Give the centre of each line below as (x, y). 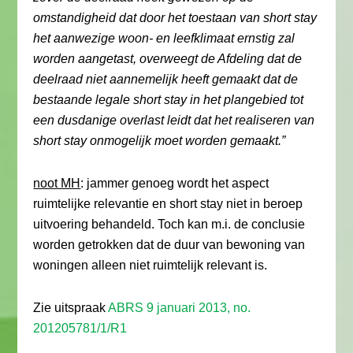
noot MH (57, 183)
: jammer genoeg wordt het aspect (175, 183)
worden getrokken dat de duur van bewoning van (169, 245)
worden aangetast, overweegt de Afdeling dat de (168, 59)
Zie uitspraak (71, 308)
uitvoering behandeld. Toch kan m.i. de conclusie (169, 224)
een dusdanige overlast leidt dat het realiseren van (174, 120)
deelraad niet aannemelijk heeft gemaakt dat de (166, 79)
